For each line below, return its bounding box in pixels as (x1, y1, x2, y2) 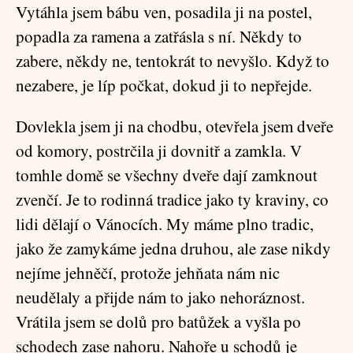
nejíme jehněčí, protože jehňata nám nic (16, 262, 280, 284)
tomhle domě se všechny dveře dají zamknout (16, 164, 318, 186)
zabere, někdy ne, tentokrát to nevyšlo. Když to (16, 50, 329, 72)
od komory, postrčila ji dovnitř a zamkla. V (16, 139, 302, 162)
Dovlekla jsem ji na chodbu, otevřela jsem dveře (16, 115, 333, 137)
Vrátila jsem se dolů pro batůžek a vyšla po (16, 310, 301, 333)
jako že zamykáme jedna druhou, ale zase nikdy (16, 237, 331, 259)
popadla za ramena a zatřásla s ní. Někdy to (16, 25, 302, 47)
